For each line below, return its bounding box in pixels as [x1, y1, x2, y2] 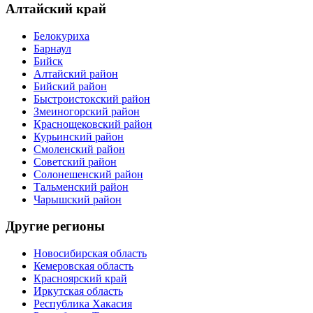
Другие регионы [6, 219, 105, 234]
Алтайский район [34, 67, 118, 80]
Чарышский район [34, 193, 122, 205]
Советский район [34, 155, 117, 168]
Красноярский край [34, 272, 127, 285]
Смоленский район [34, 143, 125, 155]
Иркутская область [34, 285, 123, 298]
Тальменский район [34, 180, 129, 193]
